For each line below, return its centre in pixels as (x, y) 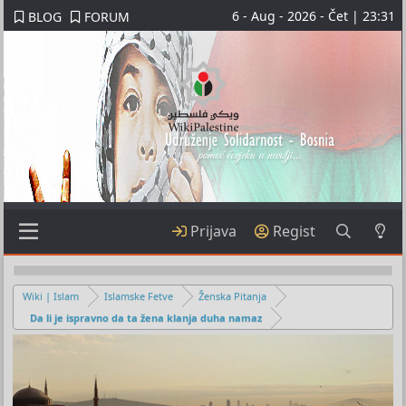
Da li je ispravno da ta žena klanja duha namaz (146, 317)
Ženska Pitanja (233, 295)
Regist (295, 231)
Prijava (214, 231)
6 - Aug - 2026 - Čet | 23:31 (313, 15)
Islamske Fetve (139, 295)
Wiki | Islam (51, 295)
